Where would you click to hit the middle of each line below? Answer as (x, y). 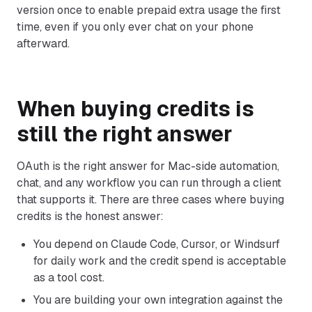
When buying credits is (135, 109)
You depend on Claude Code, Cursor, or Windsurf (157, 244)
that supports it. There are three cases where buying (150, 200)
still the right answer (125, 134)
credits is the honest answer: (90, 216)
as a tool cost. (69, 278)
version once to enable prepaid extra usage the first (149, 10)
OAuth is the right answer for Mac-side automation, (148, 166)
